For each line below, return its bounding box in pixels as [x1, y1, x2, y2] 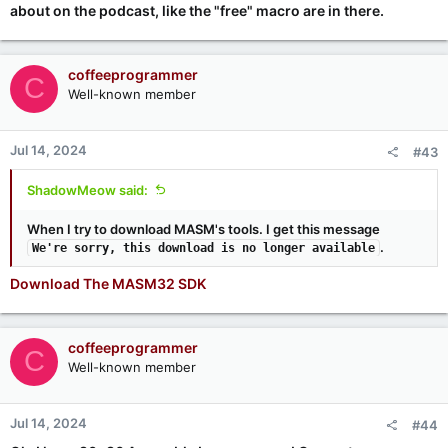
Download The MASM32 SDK [10, 274, 206, 292]
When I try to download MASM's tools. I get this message [27, 220, 380, 237]
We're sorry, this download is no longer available [32, 240, 375, 255]
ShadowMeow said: [27, 181, 148, 198]
